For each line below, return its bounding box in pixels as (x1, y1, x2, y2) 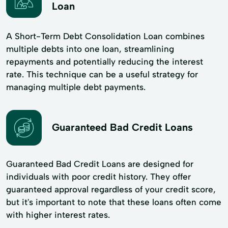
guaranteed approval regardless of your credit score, (6, 184, 216, 194)
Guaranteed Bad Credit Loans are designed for (6, 158, 193, 169)
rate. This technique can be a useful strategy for (6, 69, 198, 79)
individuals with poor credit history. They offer (6, 171, 191, 182)
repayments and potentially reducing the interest (6, 56, 203, 67)
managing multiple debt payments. (6, 81, 146, 92)
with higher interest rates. (6, 209, 110, 220)
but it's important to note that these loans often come (6, 196, 221, 207)
